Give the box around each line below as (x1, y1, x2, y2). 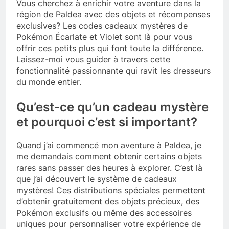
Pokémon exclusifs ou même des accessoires (16, 208, 192, 218)
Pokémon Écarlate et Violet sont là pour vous (16, 32, 192, 42)
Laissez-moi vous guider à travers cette (16, 54, 170, 65)
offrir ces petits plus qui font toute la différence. (16, 43, 203, 54)
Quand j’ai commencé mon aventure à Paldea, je (16, 140, 201, 151)
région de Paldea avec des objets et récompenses (16, 9, 210, 20)
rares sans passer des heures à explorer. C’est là (16, 163, 202, 173)
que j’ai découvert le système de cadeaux (16, 174, 177, 185)
